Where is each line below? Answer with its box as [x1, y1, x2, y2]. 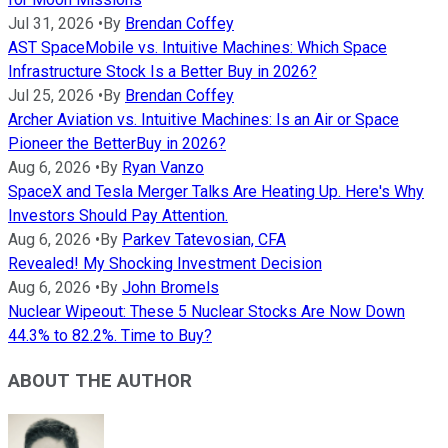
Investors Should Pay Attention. [8, 206, 228, 226]
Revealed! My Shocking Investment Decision [8, 254, 322, 274]
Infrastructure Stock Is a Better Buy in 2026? [8, 62, 317, 82]
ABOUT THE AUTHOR [8, 370, 192, 393]
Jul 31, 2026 [8, 14, 94, 34]
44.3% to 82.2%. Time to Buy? [8, 326, 212, 346]
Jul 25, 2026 [8, 86, 94, 106]
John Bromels [122, 278, 219, 298]
